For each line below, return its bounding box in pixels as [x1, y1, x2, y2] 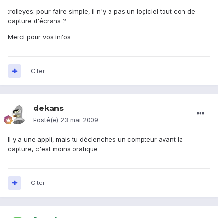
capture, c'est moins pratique [8, 145, 98, 153]
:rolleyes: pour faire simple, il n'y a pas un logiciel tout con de [8, 7, 195, 16]
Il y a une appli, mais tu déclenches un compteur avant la [8, 135, 183, 144]
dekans [33, 104, 64, 113]
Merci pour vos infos [8, 33, 71, 41]
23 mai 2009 [60, 116, 98, 124]
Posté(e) [33, 116, 60, 124]
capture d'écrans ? [8, 17, 66, 25]
